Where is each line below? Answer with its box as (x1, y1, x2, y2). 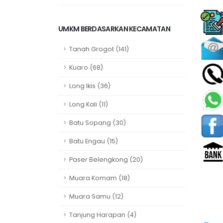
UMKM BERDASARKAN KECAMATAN (58, 23, 170, 34)
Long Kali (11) (69, 100, 108, 109)
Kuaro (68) (69, 63, 103, 72)
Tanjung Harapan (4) (69, 210, 136, 219)
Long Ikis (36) (69, 81, 111, 90)
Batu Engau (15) (69, 136, 118, 145)
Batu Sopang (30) (69, 118, 126, 127)
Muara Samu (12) (69, 192, 123, 201)
